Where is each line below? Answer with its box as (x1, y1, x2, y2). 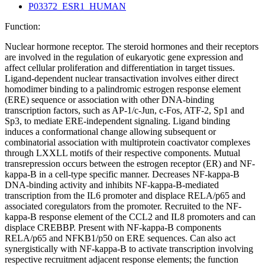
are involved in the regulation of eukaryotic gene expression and (5, 52, 243, 63)
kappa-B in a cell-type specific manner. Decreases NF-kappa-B (5, 169, 240, 180)
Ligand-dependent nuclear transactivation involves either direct (5, 73, 238, 84)
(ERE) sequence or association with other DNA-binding (5, 95, 214, 105)
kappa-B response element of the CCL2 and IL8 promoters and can (5, 212, 256, 222)
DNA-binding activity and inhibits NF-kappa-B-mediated (5, 180, 219, 190)
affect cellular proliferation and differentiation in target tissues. (5, 63, 235, 73)
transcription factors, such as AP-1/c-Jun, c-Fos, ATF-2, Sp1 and (5, 105, 244, 116)
